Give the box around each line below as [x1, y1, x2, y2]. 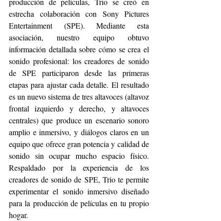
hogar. [9, 209, 31, 220]
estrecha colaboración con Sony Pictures [9, 8, 149, 19]
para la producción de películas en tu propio [9, 197, 149, 208]
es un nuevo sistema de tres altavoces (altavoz [9, 91, 149, 102]
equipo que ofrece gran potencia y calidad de [9, 138, 149, 149]
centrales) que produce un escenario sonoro [9, 114, 149, 125]
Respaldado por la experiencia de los [9, 162, 149, 173]
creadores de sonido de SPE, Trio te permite [9, 174, 149, 184]
